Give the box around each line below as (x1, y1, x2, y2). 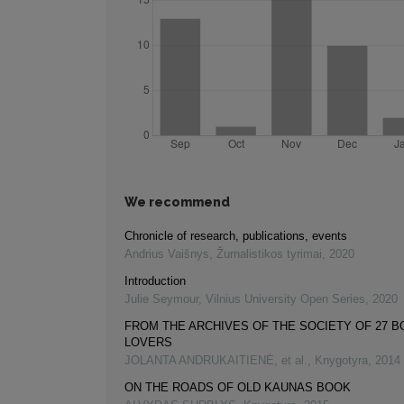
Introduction (124, 274, 186, 289)
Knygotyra (315, 353, 368, 368)
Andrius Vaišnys (124, 247, 209, 262)
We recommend (124, 195, 230, 210)
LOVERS (124, 335, 172, 350)
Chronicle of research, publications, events (124, 229, 347, 243)
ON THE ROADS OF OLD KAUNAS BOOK (124, 381, 351, 395)
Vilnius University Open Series (206, 292, 365, 307)
